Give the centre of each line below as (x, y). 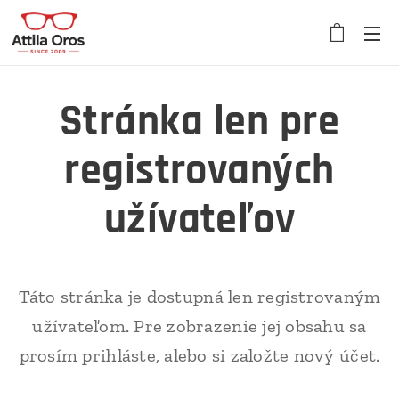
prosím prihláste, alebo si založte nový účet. (199, 355)
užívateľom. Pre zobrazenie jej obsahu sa (199, 326)
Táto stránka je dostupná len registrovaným (199, 297)
